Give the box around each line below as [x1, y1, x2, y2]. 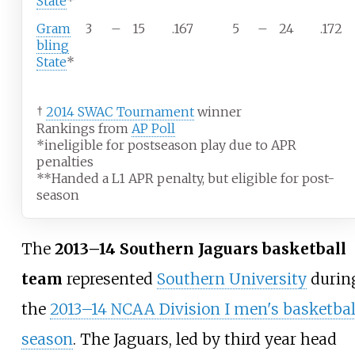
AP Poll [131, 120, 175, 137]
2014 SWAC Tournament [45, 104, 194, 120]
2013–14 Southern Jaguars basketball [54, 239, 346, 259]
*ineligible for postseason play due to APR [36, 137, 296, 154]
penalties [36, 154, 94, 170]
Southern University [156, 269, 307, 289]
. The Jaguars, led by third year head [72, 330, 337, 349]
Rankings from [36, 120, 132, 137]
